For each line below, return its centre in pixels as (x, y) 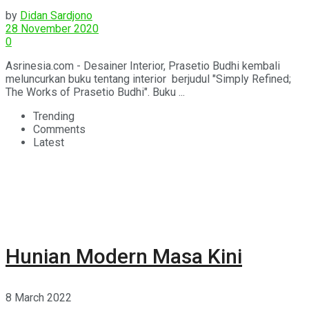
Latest (49, 142)
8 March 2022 (39, 297)
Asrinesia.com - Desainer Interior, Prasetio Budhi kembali (143, 66)
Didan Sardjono (56, 15)
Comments (59, 129)
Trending (54, 116)
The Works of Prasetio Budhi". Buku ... (95, 92)
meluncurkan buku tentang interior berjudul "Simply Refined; (148, 79)
